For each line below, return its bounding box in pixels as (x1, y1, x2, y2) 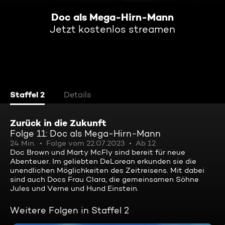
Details (64, 90, 91, 99)
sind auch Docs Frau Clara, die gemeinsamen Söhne (10, 175, 199, 184)
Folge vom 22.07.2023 (46, 139, 125, 148)
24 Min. (10, 139, 36, 148)
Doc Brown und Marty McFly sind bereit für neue (10, 148, 185, 157)
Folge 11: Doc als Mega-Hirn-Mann (10, 128, 161, 139)
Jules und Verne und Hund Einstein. (10, 184, 139, 193)
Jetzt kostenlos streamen (50, 23, 175, 35)
